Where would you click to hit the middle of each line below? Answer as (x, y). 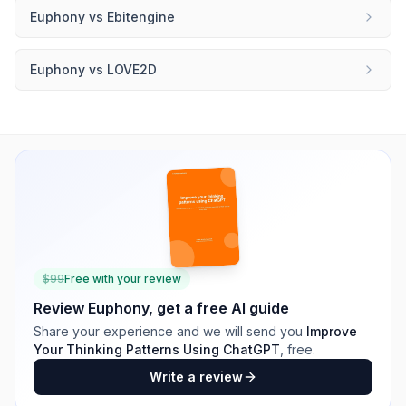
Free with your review (123, 279)
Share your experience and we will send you (168, 331)
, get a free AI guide (219, 308)
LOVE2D (132, 69)
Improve (332, 331)
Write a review (196, 377)
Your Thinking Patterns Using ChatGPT (157, 349)
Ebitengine (141, 17)
